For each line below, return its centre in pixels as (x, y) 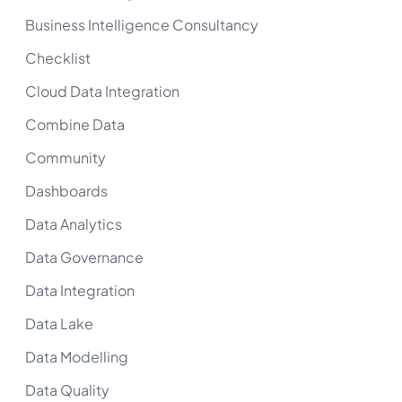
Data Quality (67, 389)
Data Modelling (77, 356)
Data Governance (84, 257)
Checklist (58, 57)
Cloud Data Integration (102, 91)
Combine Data (75, 124)
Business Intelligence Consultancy (142, 24)
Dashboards (66, 190)
